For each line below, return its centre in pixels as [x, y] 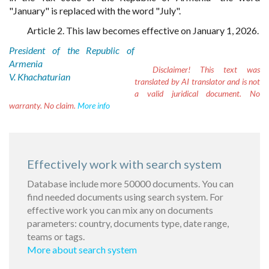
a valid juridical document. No [197, 93]
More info [94, 105]
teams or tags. [56, 236]
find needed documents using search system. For [125, 197]
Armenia [26, 63]
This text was [225, 69]
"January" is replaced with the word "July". [95, 11]
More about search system [82, 249]
